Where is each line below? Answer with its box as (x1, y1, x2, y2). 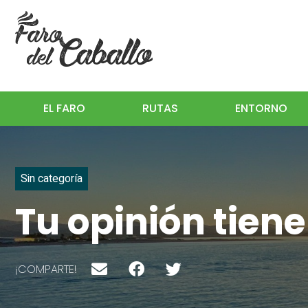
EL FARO (43, 100, 86, 117)
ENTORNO (235, 100, 288, 117)
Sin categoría (21, 170, 82, 188)
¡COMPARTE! (15, 261, 77, 277)
